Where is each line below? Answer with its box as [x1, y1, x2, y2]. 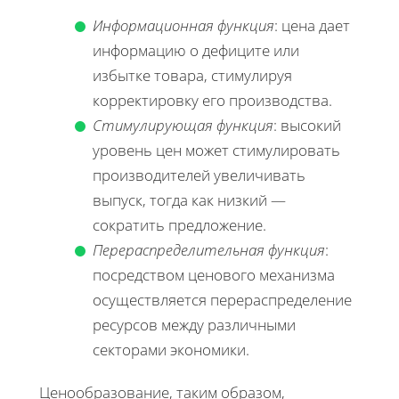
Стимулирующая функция [93, 114, 273, 135]
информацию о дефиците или [93, 39, 299, 61]
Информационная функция [93, 14, 274, 36]
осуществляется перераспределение [93, 289, 352, 310]
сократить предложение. [93, 214, 266, 235]
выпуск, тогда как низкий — [93, 189, 286, 210]
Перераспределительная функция [93, 239, 325, 260]
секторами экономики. [93, 338, 249, 360]
